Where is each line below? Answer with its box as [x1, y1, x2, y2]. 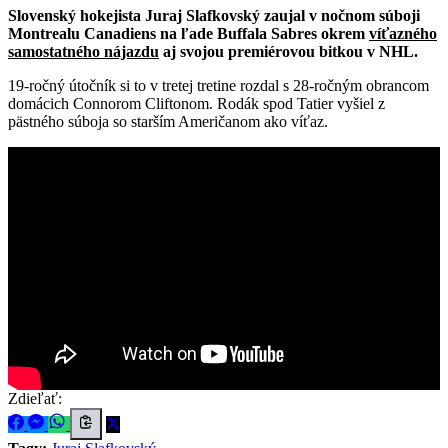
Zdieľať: [8, 389, 62, 407]
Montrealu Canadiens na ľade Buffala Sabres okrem [8, 24, 369, 42]
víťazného [369, 24, 437, 42]
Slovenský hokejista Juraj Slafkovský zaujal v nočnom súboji [8, 6, 420, 24]
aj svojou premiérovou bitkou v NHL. [159, 42, 418, 60]
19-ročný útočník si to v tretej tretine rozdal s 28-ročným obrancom [8, 76, 429, 94]
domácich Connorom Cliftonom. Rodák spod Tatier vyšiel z [8, 94, 385, 112]
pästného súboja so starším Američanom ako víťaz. [8, 112, 328, 130]
